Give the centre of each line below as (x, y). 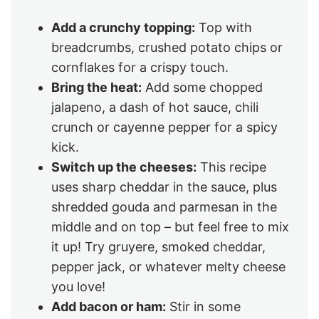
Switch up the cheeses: (124, 167)
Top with (224, 27)
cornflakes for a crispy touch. (140, 67)
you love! (78, 286)
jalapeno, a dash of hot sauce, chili (155, 107)
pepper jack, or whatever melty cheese (168, 266)
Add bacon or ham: (109, 306)
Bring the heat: (96, 87)
